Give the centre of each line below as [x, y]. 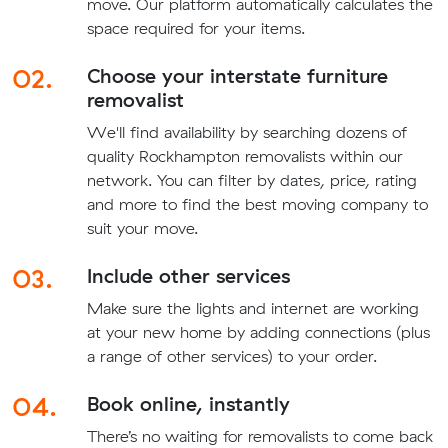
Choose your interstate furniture [237, 75]
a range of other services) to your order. [231, 355]
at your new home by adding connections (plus [258, 331]
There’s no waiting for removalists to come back [259, 435]
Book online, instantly [188, 403]
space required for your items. [195, 27]
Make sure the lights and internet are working [252, 307]
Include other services [188, 275]
